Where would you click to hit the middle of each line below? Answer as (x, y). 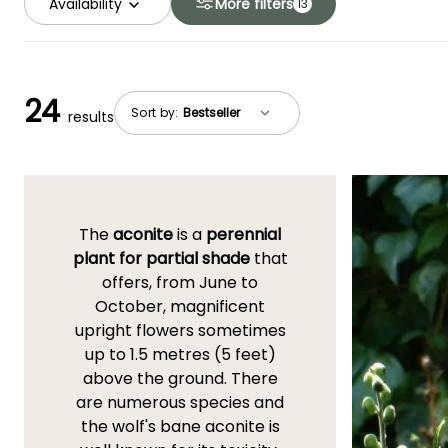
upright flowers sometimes (180, 331)
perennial (243, 235)
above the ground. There (180, 379)
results (91, 117)
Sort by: (156, 112)
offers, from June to (180, 283)
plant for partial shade (161, 259)
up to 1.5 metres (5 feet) (180, 355)
